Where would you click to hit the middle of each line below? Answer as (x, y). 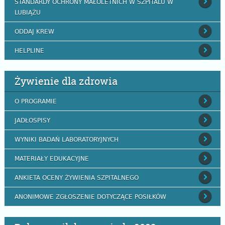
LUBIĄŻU (27, 12)
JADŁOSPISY (32, 120)
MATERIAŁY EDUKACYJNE (51, 158)
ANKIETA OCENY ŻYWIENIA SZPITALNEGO (76, 178)
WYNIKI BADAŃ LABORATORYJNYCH (66, 139)
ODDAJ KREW (34, 31)
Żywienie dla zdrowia (66, 81)
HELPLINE (29, 50)
